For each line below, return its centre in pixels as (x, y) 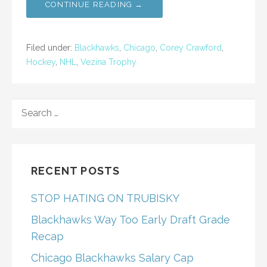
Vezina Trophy (108, 62)
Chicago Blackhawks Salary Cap (112, 257)
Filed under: (50, 47)
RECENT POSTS (76, 170)
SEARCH (31, 104)
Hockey (41, 62)
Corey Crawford (191, 47)
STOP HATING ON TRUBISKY (105, 198)
